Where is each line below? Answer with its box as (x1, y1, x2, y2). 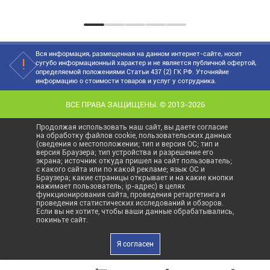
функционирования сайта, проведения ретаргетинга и (36, 190, 225, 199)
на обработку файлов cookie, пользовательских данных (36, 131, 231, 140)
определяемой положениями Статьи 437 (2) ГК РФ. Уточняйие (36, 68, 229, 77)
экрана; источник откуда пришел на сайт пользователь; (36, 157, 232, 166)
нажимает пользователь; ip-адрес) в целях (36, 182, 185, 191)
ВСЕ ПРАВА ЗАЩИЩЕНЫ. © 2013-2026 (65, 100, 205, 110)
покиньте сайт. (36, 216, 88, 225)
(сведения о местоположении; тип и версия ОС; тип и (36, 140, 219, 149)
